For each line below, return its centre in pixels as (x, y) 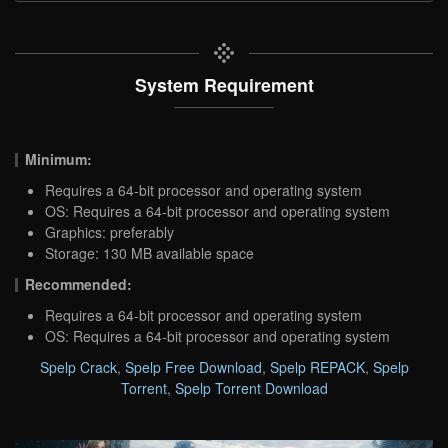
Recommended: (79, 283)
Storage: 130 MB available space (149, 252)
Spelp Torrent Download (251, 387)
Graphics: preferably (109, 231)
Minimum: (59, 158)
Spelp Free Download (193, 366)
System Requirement (224, 84)
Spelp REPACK (317, 366)
